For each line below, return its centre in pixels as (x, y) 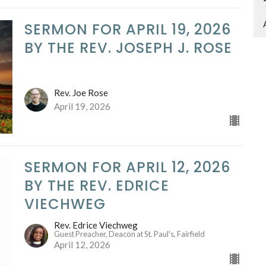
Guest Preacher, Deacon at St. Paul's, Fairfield (129, 234)
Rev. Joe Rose (81, 93)
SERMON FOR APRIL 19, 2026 (127, 29)
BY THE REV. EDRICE (96, 186)
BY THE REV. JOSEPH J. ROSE (128, 47)
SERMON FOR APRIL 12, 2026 (127, 167)
